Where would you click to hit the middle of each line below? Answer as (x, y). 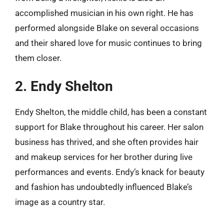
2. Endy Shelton (64, 86)
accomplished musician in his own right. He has (104, 13)
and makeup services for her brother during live (104, 157)
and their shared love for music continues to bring (108, 43)
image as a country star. (60, 202)
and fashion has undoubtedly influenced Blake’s (104, 187)
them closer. (38, 58)
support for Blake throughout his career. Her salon (109, 127)
